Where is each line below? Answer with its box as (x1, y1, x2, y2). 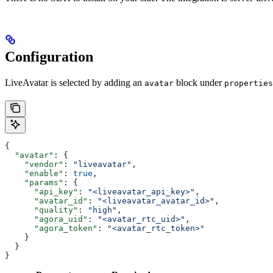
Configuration (5, 48, 93, 65)
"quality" (5, 205, 78, 214)
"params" (5, 177, 63, 187)
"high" (88, 205, 117, 214)
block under (174, 77, 224, 88)
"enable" (5, 168, 63, 178)
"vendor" (5, 159, 63, 169)
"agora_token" (5, 223, 97, 233)
